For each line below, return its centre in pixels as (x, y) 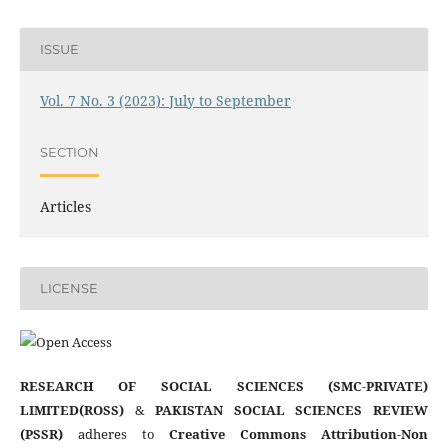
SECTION (69, 152)
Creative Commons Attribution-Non (299, 433)
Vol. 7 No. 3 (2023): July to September (165, 100)
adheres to (116, 433)
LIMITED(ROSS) (71, 409)
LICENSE (68, 288)
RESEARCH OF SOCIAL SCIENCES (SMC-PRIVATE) (224, 385)
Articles (65, 206)
